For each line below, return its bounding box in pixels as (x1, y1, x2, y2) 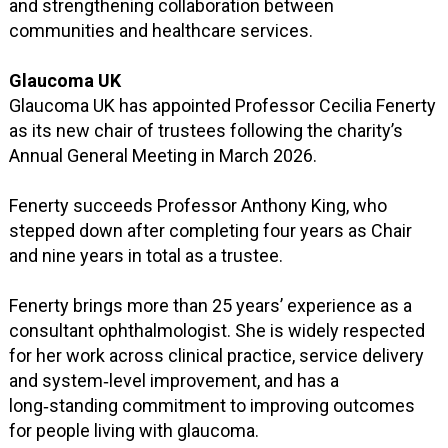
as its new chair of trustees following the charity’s (9, 120, 404, 142)
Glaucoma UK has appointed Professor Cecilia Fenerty (9, 95, 437, 117)
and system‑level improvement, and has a (9, 370, 340, 392)
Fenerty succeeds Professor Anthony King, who (9, 195, 388, 217)
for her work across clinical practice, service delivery (9, 345, 425, 367)
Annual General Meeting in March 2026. (9, 145, 318, 167)
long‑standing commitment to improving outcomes (9, 395, 416, 417)
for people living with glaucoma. (9, 420, 260, 442)
